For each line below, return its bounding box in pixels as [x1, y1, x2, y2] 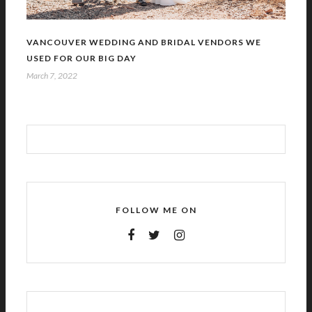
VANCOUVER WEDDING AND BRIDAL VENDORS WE [26, 37, 261, 48]
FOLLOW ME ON [115, 205, 197, 216]
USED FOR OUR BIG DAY [26, 53, 136, 64]
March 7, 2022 [26, 70, 77, 81]
